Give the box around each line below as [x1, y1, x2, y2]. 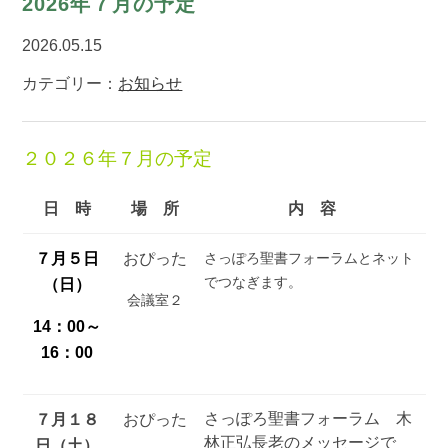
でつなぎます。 [203, 273, 302, 290]
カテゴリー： [22, 74, 119, 92]
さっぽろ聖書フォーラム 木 [203, 409, 412, 427]
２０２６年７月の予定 [22, 147, 213, 169]
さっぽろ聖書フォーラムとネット [203, 249, 414, 266]
